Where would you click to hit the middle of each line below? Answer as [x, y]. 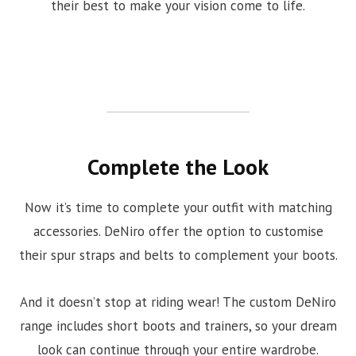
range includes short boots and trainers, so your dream [178, 325]
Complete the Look [178, 166]
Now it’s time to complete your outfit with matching [178, 208]
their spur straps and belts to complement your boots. [178, 255]
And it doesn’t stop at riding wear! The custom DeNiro [178, 302]
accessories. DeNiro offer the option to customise [178, 232]
